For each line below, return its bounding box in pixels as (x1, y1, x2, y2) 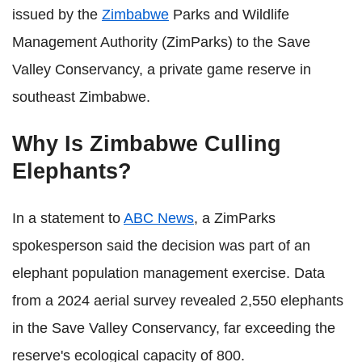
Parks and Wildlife (169, 6, 289, 23)
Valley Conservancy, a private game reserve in (12, 61, 311, 78)
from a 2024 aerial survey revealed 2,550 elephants (12, 293, 343, 309)
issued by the (12, 6, 102, 23)
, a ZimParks (194, 210, 276, 226)
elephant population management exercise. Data (12, 265, 325, 281)
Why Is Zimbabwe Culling (12, 132, 281, 156)
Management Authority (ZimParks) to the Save (12, 34, 310, 50)
